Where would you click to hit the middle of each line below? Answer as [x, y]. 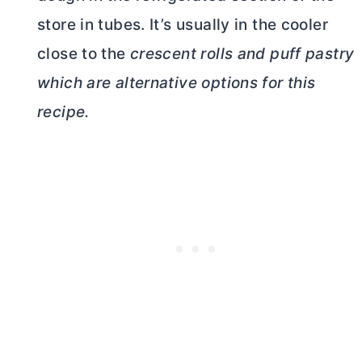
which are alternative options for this [177, 83]
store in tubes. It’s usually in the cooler [183, 25]
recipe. [63, 112]
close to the [84, 54]
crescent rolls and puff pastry [242, 54]
